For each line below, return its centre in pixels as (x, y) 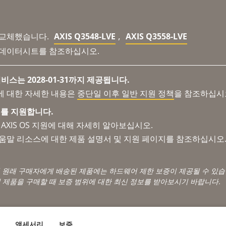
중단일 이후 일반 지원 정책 (126, 93)
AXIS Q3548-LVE (85, 36)
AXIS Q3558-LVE (156, 36)
